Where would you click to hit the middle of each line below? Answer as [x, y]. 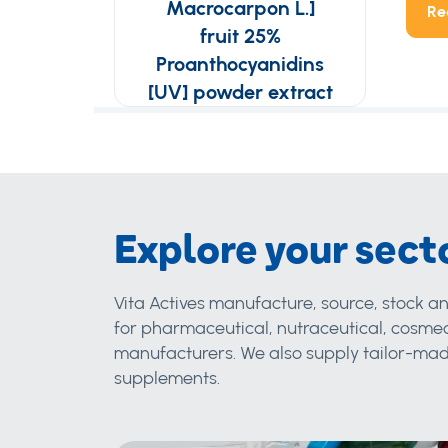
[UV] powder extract [240, 92]
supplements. [167, 378]
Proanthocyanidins [240, 64]
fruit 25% [240, 36]
